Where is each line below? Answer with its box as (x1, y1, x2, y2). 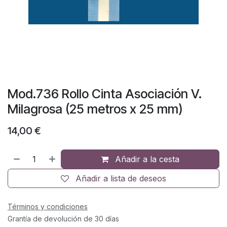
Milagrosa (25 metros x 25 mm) (8, 101, 183, 117)
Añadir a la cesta (112, 154, 180, 164)
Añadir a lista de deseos (75, 173, 166, 183)
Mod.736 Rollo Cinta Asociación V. (8, 86, 202, 101)
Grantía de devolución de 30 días (8, 214, 119, 223)
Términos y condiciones (8, 202, 88, 211)
